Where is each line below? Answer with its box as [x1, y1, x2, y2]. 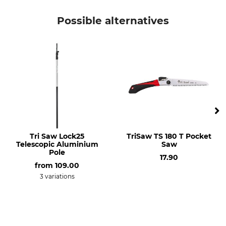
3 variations [39, 173, 75, 180]
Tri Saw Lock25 [30, 132, 84, 141]
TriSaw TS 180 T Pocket [127, 132, 211, 141]
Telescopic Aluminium [16, 140, 98, 149]
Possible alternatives [57, 15, 169, 27]
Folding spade [115, 9, 165, 18]
